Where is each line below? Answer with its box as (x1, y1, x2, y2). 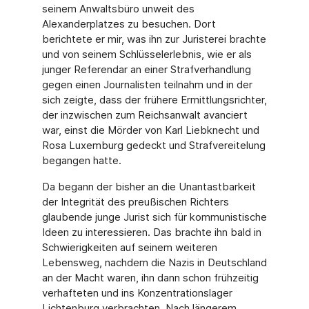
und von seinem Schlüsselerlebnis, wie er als (41, 48, 252, 61)
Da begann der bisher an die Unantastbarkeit (41, 180, 256, 193)
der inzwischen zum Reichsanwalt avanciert (41, 108, 248, 121)
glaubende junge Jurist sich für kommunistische (41, 210, 267, 223)
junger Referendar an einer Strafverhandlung (41, 63, 251, 76)
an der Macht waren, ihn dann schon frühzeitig (41, 271, 259, 284)
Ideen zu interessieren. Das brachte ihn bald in (41, 226, 261, 239)
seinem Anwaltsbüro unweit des (41, 2, 195, 15)
